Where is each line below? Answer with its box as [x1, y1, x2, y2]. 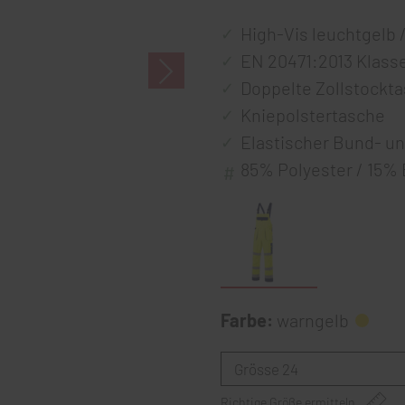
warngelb [277, 309, 349, 332]
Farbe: [221, 309, 277, 332]
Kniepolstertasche [240, 104, 385, 126]
